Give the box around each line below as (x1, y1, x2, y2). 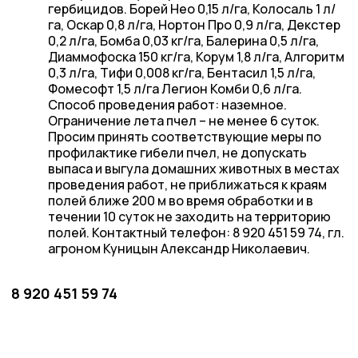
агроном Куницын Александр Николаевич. (47, 239, 310, 257)
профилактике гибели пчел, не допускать (47, 143, 307, 161)
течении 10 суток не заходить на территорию (47, 207, 331, 225)
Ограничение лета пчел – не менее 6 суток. (47, 111, 320, 129)
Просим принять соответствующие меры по (47, 127, 321, 145)
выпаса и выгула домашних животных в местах (47, 159, 340, 177)
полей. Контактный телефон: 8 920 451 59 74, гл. (47, 223, 344, 241)
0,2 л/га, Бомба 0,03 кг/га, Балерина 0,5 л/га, (47, 31, 319, 50)
